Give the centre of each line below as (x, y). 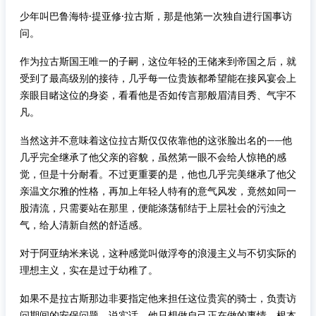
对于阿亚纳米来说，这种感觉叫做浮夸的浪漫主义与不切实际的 (158, 253)
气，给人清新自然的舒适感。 (84, 225)
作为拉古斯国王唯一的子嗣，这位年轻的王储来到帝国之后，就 (158, 61)
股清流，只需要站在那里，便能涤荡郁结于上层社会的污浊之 (153, 208)
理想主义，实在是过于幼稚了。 (89, 270)
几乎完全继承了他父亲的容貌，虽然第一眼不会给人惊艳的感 (153, 157)
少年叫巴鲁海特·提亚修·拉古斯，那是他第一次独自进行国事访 (156, 16)
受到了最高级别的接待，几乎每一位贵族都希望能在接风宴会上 (158, 78)
